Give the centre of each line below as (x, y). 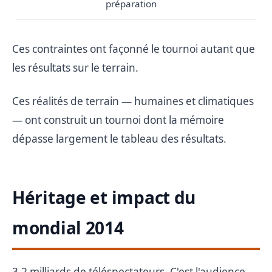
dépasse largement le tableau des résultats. (119, 138)
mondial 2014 (68, 227)
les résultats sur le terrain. (75, 67)
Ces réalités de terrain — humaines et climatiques (133, 101)
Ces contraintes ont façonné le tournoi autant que (134, 49)
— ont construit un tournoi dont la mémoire (118, 120)
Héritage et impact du (104, 197)
